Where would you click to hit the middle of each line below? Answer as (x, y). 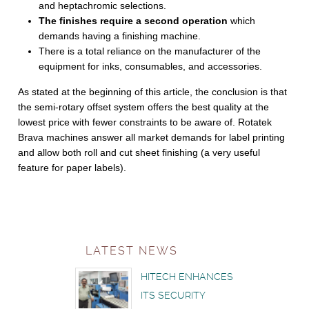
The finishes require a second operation (133, 20)
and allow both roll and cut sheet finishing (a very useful (139, 152)
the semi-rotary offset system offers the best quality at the (144, 107)
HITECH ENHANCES (187, 276)
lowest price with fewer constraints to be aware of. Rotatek (145, 122)
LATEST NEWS (132, 250)
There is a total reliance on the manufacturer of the (150, 51)
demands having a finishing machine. (120, 36)
